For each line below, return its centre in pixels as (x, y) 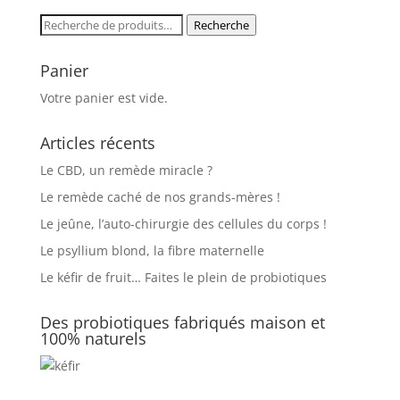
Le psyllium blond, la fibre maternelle (152, 251)
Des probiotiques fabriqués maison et (182, 323)
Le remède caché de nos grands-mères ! (160, 197)
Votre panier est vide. (104, 98)
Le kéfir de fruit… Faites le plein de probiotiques (183, 278)
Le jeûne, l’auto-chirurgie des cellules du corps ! (183, 224)
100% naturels (93, 339)
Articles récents (97, 143)
